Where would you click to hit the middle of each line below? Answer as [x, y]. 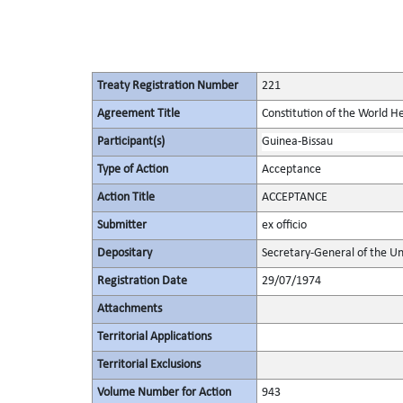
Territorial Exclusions [148, 365]
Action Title [125, 197]
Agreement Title [138, 114]
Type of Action [132, 170]
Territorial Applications [154, 337]
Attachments [129, 309]
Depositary [124, 253]
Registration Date [142, 281]
